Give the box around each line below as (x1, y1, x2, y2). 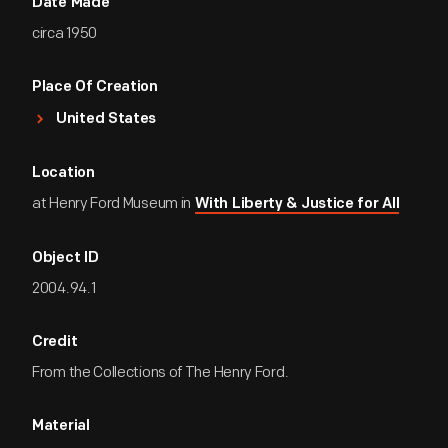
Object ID (32, 251, 99, 266)
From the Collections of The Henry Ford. (32, 363, 289, 382)
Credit (32, 335, 78, 350)
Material (32, 419, 90, 434)
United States (56, 112, 157, 127)
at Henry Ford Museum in (32, 194, 194, 213)
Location (32, 166, 95, 181)
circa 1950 (32, 24, 97, 43)
